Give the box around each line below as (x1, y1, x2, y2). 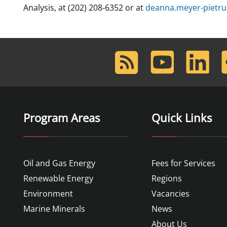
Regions (151, 173, 182, 184)
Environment (23, 188, 73, 199)
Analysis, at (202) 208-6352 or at (23, 2, 145, 13)
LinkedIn (185, 51, 217, 62)
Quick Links (151, 110, 212, 125)
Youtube (150, 51, 182, 62)
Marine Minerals (23, 203, 85, 214)
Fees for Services (151, 158, 215, 169)
